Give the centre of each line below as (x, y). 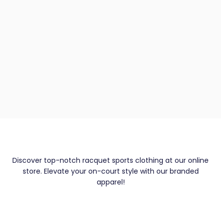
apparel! (110, 182)
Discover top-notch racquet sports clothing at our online (110, 161)
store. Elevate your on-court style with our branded (110, 171)
